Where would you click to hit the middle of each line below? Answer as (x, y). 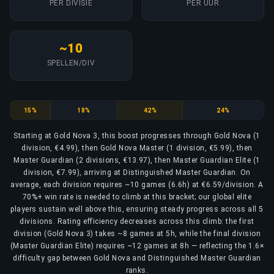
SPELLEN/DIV (71, 63)
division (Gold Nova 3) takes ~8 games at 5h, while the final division (137, 233)
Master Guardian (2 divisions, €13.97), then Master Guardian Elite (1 (137, 160)
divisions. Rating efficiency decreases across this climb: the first (137, 221)
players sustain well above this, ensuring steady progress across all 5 (137, 209)
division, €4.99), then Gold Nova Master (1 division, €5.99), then (137, 148)
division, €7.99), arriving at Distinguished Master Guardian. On (137, 172)
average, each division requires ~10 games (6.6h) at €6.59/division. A (137, 184)
